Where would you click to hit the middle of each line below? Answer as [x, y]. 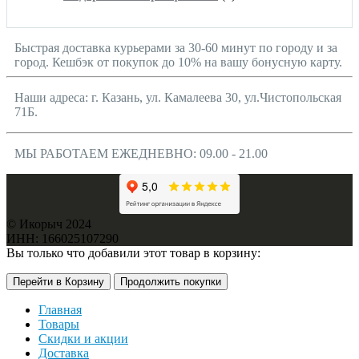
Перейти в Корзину [58, 282]
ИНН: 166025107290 [63, 239]
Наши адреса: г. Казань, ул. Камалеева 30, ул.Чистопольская [178, 98]
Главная [60, 310]
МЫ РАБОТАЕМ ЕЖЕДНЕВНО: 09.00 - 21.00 [141, 154]
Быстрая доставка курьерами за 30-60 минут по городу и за [176, 48]
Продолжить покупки [171, 282]
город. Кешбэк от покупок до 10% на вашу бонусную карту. [178, 63]
